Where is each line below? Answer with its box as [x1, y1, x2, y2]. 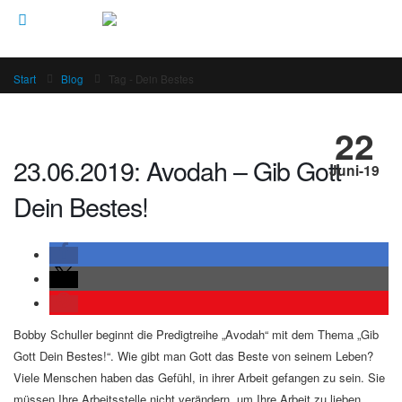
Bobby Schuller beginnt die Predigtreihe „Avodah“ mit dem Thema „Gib [13, 326, 379, 343]
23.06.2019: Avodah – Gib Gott [13, 152, 341, 188]
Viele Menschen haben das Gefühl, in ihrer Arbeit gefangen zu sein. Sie [13, 369, 385, 386]
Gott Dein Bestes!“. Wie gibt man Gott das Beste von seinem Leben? [13, 347, 373, 364]
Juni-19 [329, 159, 380, 180]
